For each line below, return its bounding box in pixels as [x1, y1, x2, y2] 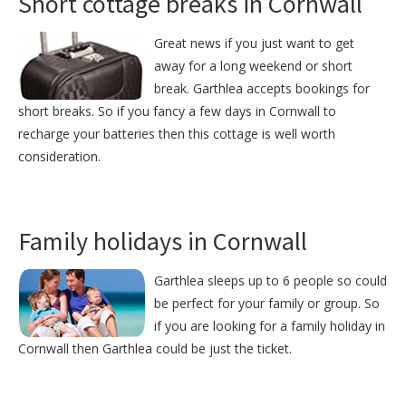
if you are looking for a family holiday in [154, 317, 385, 335]
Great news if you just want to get [154, 34, 354, 53]
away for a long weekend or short [154, 57, 353, 75]
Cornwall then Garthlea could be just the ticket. [18, 340, 292, 358]
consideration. [18, 148, 101, 166]
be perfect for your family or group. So [154, 295, 380, 313]
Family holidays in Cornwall [18, 225, 307, 258]
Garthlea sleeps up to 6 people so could [154, 272, 387, 290]
